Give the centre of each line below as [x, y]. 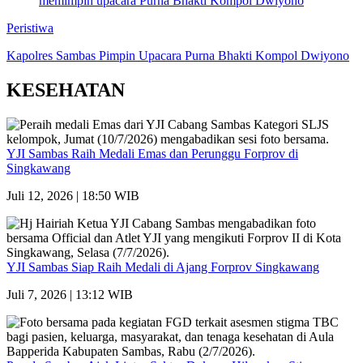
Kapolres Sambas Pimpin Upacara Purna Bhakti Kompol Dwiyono [178, 56]
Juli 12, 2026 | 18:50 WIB [73, 195]
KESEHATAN [66, 90]
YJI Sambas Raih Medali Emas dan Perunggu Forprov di [152, 153]
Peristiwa [30, 28]
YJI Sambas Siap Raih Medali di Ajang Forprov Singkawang [163, 267]
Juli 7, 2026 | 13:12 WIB [70, 294]
